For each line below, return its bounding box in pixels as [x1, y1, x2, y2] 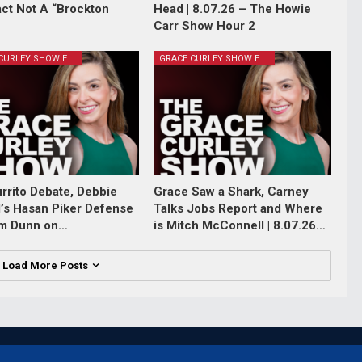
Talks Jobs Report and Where [153, 201, 322, 217]
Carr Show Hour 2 [153, 19, 255, 34]
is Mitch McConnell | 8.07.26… [153, 218, 326, 234]
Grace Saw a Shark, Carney [153, 184, 309, 200]
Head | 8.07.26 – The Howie [153, 2, 311, 17]
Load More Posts [2, 259, 90, 272]
